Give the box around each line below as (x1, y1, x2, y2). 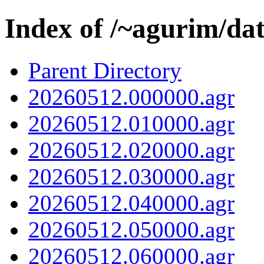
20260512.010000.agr (28, 110, 235, 136)
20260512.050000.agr (28, 216, 235, 242)
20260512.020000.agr (28, 137, 235, 163)
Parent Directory (28, 57, 181, 83)
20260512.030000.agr (28, 163, 235, 189)
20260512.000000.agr (28, 84, 235, 110)
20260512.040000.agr (28, 190, 235, 216)
